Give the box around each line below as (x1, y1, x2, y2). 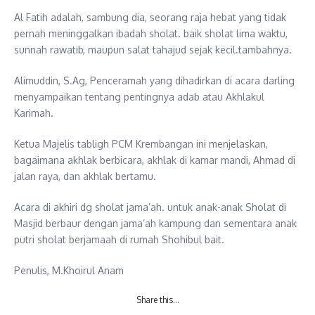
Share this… (136, 294, 179, 305)
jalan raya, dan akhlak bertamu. (14, 169, 156, 182)
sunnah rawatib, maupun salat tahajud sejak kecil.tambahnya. (14, 43, 292, 56)
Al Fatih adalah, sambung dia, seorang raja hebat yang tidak (14, 11, 286, 23)
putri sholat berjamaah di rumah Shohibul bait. (14, 233, 224, 245)
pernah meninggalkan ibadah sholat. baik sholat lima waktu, (14, 27, 288, 39)
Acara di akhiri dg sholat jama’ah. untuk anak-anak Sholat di (14, 200, 286, 213)
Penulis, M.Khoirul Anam (14, 264, 124, 276)
